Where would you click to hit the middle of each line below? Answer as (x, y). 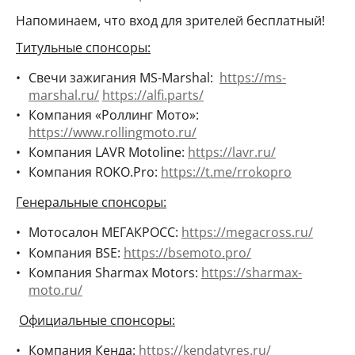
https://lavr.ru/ (232, 153)
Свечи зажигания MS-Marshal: (124, 77)
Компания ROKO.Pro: (95, 172)
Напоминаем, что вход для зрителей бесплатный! (170, 20)
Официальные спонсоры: (97, 320)
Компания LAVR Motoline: (108, 153)
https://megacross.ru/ (247, 233)
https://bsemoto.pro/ (187, 252)
